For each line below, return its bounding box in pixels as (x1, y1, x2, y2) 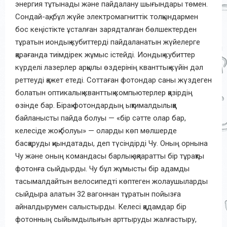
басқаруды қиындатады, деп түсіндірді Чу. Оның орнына (15, 138, 208, 148)
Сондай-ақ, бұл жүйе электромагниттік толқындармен (15, 12, 198, 21)
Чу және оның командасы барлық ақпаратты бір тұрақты (15, 151, 204, 161)
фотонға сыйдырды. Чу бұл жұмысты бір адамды (15, 164, 190, 173)
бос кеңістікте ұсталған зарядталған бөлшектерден (15, 24, 197, 34)
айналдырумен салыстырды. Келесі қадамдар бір (15, 202, 186, 211)
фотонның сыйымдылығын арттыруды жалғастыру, (15, 214, 197, 224)
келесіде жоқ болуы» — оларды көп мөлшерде (15, 126, 177, 135)
